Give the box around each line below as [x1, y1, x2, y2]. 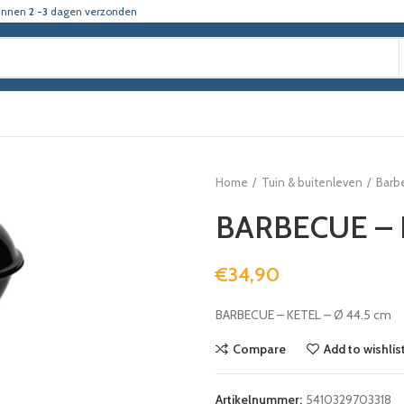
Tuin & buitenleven [262, 175, 363, 189]
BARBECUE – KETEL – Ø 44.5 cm [216, 307, 391, 323]
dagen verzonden [50, 4, 137, 18]
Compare [233, 341, 286, 357]
